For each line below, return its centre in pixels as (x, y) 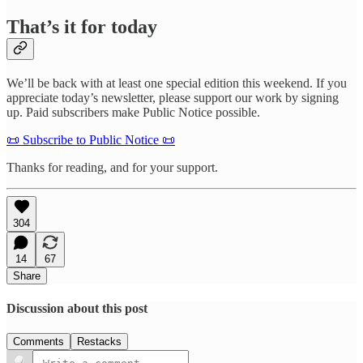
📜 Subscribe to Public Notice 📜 (91, 139)
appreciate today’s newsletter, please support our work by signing (173, 97)
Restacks (99, 342)
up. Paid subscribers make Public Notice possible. (133, 112)
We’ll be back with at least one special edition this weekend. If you (177, 83)
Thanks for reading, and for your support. (112, 167)
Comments (38, 342)
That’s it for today (82, 27)
